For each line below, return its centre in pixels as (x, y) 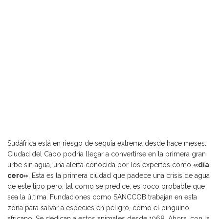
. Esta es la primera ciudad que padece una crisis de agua (119, 176)
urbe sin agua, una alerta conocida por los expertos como (100, 165)
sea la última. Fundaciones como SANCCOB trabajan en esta (102, 197)
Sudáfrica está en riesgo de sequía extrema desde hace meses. (107, 143)
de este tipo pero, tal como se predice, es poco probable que (106, 186)
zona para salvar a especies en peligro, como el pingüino (98, 208)
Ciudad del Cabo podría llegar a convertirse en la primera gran (107, 154)
